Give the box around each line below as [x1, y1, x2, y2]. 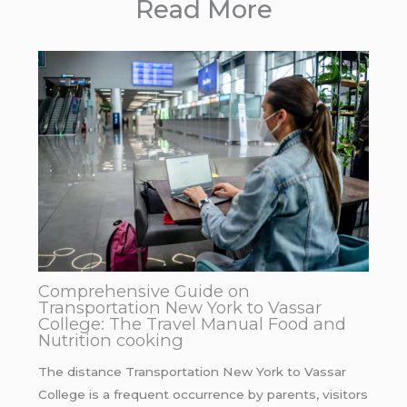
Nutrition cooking [37, 330, 184, 352]
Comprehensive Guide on [37, 281, 250, 303]
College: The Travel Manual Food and [37, 313, 346, 335]
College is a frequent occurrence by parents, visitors [37, 387, 368, 402]
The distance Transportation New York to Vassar [37, 364, 346, 380]
